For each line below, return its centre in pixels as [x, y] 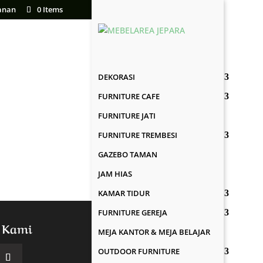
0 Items [50, 9]
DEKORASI [117, 77]
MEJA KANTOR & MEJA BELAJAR [154, 232]
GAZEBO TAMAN [128, 154]
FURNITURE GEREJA [133, 213]
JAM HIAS [115, 174]
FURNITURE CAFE [129, 96]
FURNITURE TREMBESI [138, 135]
